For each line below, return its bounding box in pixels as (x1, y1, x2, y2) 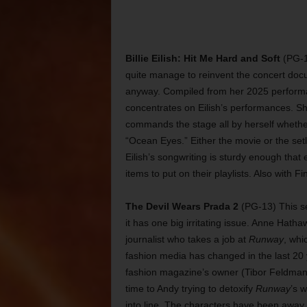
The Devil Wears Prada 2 (125, 201, 238, 212)
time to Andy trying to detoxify (125, 283, 256, 294)
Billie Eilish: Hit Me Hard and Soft (125, 53, 280, 64)
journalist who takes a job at (125, 234, 249, 245)
